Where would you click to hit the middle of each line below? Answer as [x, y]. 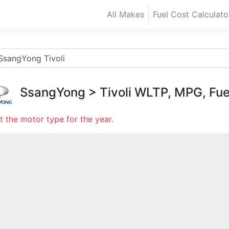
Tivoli [116, 92]
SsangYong [53, 92]
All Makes [126, 15]
